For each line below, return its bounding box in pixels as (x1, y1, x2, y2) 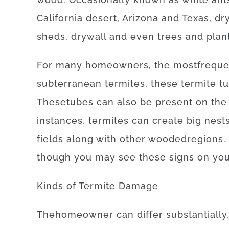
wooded (148, 133, 187, 144)
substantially (166, 209, 227, 220)
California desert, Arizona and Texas (37, 13, 209, 24)
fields (37, 133, 63, 144)
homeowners (85, 60, 149, 71)
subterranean (37, 78, 102, 89)
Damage (119, 180, 158, 191)
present (155, 97, 193, 107)
